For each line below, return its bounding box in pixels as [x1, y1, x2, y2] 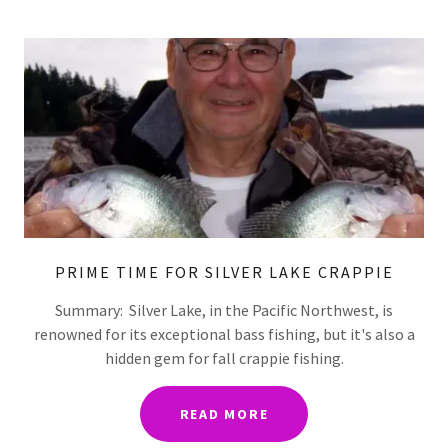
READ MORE [179, 404, 269, 423]
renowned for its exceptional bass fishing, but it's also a [33, 323, 415, 344]
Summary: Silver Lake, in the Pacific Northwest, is [55, 299, 393, 320]
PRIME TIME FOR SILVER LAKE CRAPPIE [54, 261, 394, 282]
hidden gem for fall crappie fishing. [104, 347, 344, 368]
